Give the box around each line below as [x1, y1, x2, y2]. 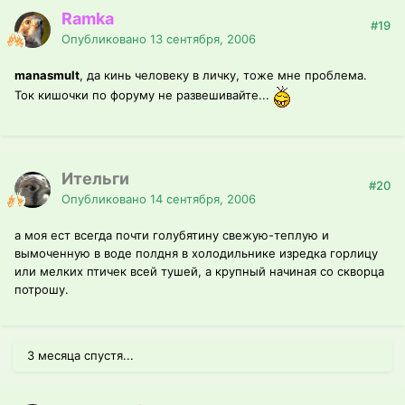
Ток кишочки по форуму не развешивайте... [14, 88, 273, 103]
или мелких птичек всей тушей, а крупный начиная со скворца [14, 264, 384, 279]
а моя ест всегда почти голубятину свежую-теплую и [14, 228, 329, 243]
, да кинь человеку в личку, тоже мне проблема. [80, 68, 367, 83]
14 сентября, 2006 [150, 192, 256, 207]
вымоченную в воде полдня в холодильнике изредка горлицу [14, 246, 378, 261]
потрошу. [14, 282, 69, 297]
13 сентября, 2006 [150, 32, 256, 47]
